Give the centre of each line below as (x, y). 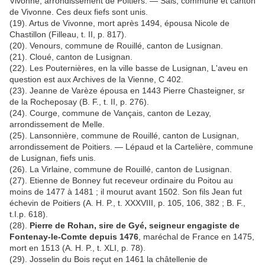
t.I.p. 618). (29, 214)
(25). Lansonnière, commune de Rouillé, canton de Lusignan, (124, 136)
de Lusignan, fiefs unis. (53, 158)
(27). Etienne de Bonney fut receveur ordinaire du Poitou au (121, 181)
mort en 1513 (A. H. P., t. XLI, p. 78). (77, 248)
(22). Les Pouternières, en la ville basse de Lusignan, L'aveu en (129, 68)
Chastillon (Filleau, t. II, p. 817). (68, 35)
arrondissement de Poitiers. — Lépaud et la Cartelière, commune (131, 147)
